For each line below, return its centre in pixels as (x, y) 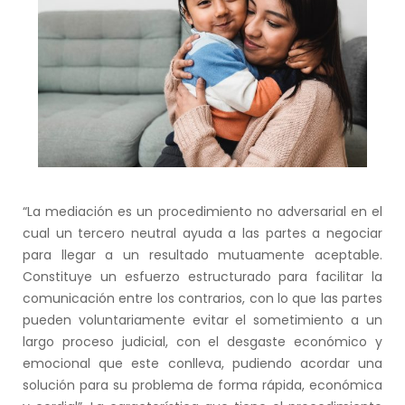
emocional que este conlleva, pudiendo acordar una (202, 363)
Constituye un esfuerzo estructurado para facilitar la (202, 276)
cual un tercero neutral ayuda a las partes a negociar (202, 233)
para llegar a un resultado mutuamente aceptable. (202, 254)
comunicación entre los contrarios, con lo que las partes (202, 298)
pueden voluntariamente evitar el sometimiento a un (202, 320)
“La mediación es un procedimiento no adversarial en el (202, 211)
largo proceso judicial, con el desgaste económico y (202, 341)
